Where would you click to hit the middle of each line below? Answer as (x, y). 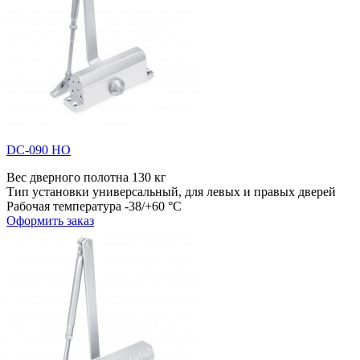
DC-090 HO (39, 149)
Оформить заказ (50, 220)
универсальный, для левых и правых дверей (214, 191)
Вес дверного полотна (67, 177)
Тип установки (48, 191)
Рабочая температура (64, 206)
